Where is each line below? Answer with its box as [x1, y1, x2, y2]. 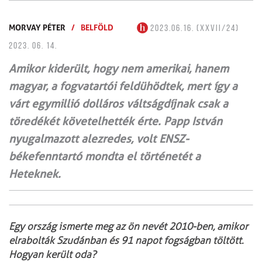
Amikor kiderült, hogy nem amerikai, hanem [9, 61, 229, 75]
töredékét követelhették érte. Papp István [9, 114, 222, 128]
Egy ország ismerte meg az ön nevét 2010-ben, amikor [9, 220, 248, 232]
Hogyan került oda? [9, 248, 96, 260]
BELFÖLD [81, 22, 113, 32]
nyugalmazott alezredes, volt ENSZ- [9, 132, 189, 146]
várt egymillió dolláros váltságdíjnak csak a [9, 96, 228, 111]
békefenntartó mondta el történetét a [9, 149, 201, 163]
